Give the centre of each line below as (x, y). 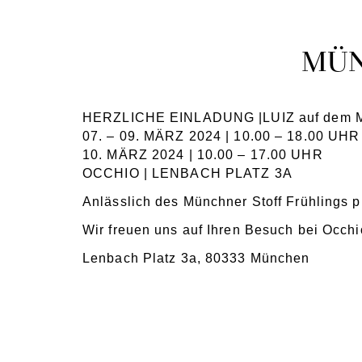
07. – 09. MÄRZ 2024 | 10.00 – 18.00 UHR (221, 137)
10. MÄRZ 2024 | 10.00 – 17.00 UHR (202, 155)
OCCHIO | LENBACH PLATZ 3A (187, 174)
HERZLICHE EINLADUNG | (173, 118)
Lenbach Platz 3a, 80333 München (196, 259)
